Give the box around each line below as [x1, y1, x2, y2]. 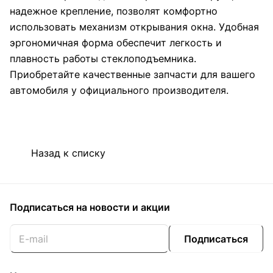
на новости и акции [76, 201, 170, 213]
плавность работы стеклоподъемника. [10, 52, 196, 65]
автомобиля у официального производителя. [10, 84, 229, 97]
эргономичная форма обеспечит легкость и [10, 37, 222, 49]
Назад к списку [31, 146, 105, 159]
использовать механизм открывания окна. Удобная [10, 21, 259, 34]
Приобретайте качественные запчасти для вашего [10, 68, 255, 81]
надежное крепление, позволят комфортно [10, 5, 218, 18]
